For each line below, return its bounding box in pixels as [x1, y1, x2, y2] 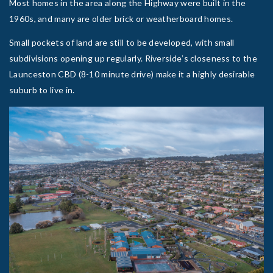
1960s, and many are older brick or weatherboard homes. [9, 13, 233, 24]
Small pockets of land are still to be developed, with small [9, 37, 235, 48]
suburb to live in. [9, 84, 75, 95]
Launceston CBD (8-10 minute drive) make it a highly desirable [9, 68, 255, 79]
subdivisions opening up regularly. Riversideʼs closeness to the [9, 52, 257, 63]
